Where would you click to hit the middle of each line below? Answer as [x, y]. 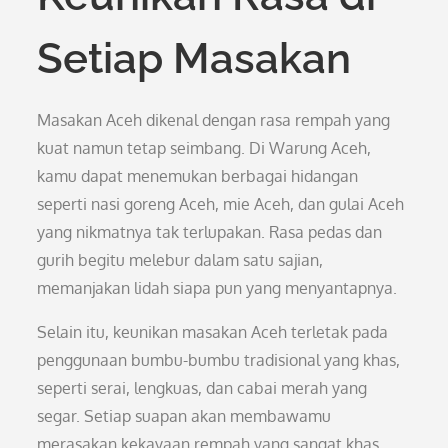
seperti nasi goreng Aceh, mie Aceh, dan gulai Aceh [221, 204]
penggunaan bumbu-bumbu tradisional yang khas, [219, 360]
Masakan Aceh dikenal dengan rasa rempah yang [214, 120]
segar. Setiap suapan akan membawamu [184, 416]
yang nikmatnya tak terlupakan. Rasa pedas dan [210, 232]
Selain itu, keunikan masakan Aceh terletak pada [213, 332]
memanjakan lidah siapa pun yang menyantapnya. [217, 288]
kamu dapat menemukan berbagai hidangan [198, 176]
